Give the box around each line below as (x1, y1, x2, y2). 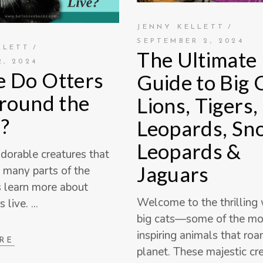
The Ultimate (137, 46, 257, 72)
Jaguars (137, 161, 209, 186)
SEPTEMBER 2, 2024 (137, 37, 244, 45)
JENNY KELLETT (137, 23, 225, 31)
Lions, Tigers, (137, 92, 258, 117)
